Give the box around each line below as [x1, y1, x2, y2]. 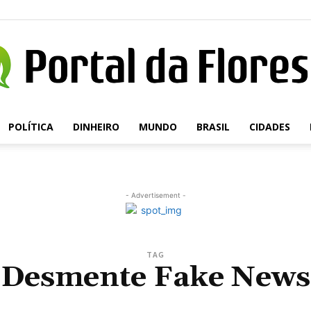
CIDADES [249, 120, 290, 133]
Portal [155, 126, 181, 138]
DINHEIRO [72, 120, 119, 133]
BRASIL [196, 120, 230, 133]
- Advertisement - [125, 191, 186, 199]
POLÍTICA [8, 120, 53, 133]
